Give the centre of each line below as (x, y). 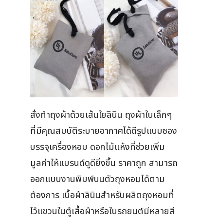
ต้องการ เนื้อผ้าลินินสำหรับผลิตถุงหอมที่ (102, 195)
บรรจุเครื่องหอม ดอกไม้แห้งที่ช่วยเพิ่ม (98, 147)
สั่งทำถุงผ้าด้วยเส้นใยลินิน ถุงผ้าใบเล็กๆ (101, 115)
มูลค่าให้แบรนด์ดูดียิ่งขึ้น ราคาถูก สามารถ (104, 163)
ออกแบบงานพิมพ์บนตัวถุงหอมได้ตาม (98, 179)
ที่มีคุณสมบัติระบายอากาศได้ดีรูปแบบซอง (104, 131)
